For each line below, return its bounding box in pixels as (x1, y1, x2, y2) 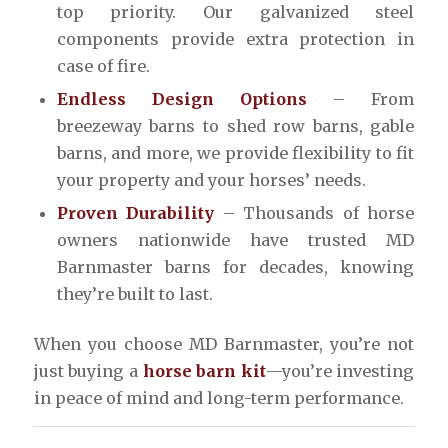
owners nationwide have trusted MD (56, 230, 415, 251)
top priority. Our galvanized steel (56, 2, 415, 23)
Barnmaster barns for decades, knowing (56, 257, 415, 278)
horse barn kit (142, 361, 266, 382)
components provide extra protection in (56, 29, 415, 50)
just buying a (33, 361, 143, 382)
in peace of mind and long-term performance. (33, 388, 404, 409)
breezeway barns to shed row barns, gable (56, 116, 415, 137)
